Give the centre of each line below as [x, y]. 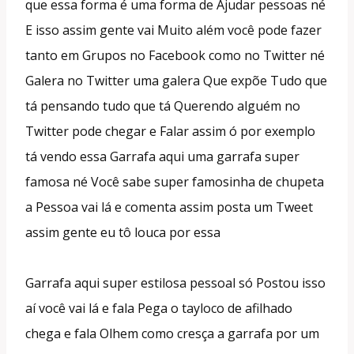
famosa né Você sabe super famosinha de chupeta [175, 181]
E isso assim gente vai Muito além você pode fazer [173, 30]
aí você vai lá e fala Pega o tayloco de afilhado [159, 308]
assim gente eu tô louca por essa [123, 232]
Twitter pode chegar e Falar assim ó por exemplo [170, 131]
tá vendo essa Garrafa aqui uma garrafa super [162, 156]
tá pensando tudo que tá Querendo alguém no [163, 105]
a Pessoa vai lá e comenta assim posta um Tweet [169, 207]
